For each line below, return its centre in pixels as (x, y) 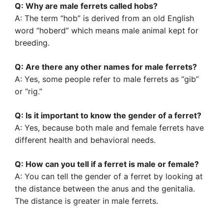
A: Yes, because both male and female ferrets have (109, 128)
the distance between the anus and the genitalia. (105, 189)
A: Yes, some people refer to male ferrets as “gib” (107, 79)
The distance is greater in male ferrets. (86, 201)
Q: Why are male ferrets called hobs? (86, 6)
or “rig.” (28, 91)
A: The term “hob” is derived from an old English (104, 18)
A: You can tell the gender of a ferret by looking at (109, 176)
